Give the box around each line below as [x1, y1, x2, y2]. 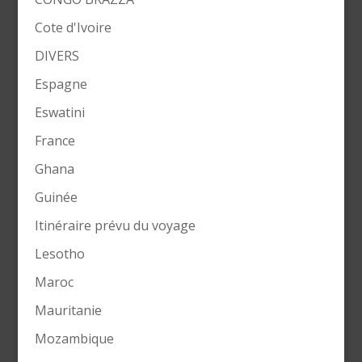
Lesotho [34, 245, 85, 263]
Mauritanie [34, 301, 102, 320]
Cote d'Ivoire [34, 19, 112, 37]
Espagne [34, 75, 87, 94]
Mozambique [34, 330, 114, 348]
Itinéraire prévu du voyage [34, 217, 196, 235]
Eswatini [34, 103, 85, 122]
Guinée [34, 188, 78, 207]
